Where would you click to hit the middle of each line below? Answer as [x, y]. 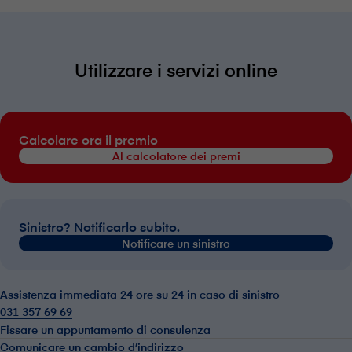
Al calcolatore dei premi [176, 156]
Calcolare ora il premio [88, 139]
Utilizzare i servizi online [176, 69]
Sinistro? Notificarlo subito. [99, 226]
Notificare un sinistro [176, 243]
